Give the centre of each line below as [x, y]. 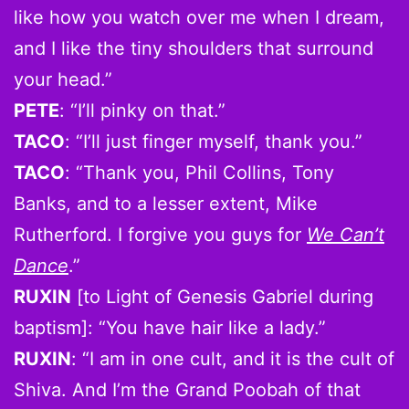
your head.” [63, 79]
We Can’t [346, 234]
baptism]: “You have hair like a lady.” [170, 327]
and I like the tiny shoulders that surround [194, 48]
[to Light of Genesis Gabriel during [222, 296]
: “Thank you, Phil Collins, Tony [199, 172]
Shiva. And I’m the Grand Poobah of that [187, 389]
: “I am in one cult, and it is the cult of [233, 358]
